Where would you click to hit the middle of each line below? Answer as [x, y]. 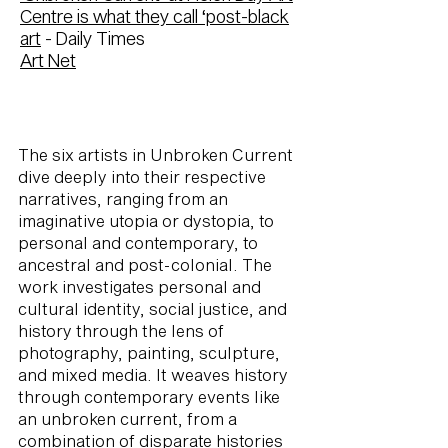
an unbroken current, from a [127, 418]
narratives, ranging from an [123, 198]
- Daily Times [93, 38]
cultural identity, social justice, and [152, 308]
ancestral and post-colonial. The [145, 264]
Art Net [48, 60]
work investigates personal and [139, 286]
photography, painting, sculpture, [149, 352]
